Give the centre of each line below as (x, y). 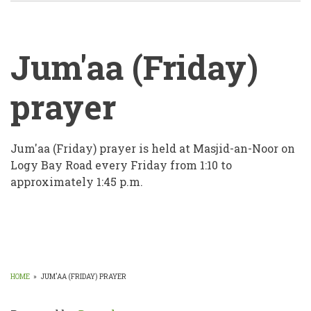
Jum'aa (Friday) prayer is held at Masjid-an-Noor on (153, 149)
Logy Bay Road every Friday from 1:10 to (121, 165)
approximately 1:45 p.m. (77, 182)
